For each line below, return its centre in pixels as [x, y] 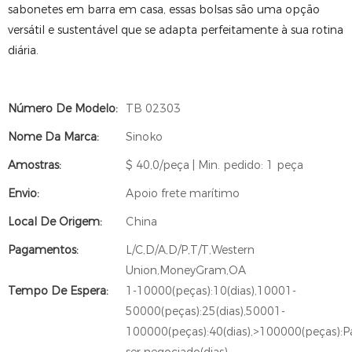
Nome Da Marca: [53, 137]
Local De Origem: [55, 222]
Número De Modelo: [63, 108]
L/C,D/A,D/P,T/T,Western [190, 250]
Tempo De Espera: [58, 291]
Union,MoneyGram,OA [186, 270]
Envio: [24, 193]
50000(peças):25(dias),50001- [205, 311]
